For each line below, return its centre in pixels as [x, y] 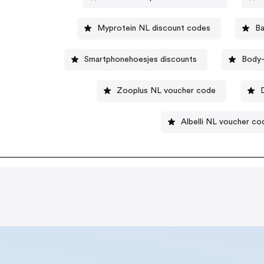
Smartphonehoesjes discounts [141, 59]
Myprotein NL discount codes [154, 28]
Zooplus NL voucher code [166, 90]
